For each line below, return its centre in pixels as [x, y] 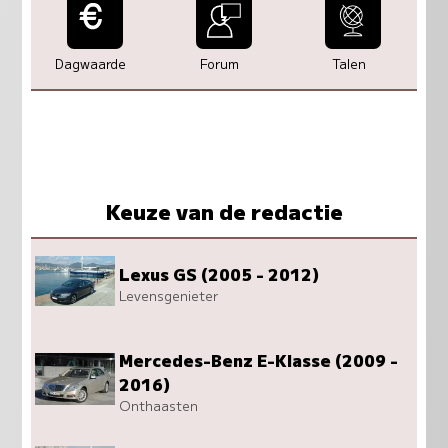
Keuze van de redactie [224, 211]
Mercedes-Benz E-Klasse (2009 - [259, 359]
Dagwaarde [91, 63]
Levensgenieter [169, 296]
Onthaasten [159, 405]
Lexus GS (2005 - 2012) [219, 274]
